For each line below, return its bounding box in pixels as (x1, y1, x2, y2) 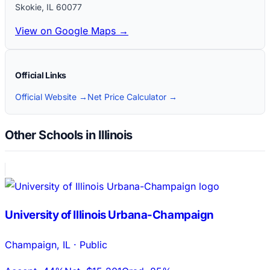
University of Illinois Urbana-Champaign (5, 208, 214, 222)
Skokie (15, 2, 42, 13)
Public (80, 239, 107, 251)
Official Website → (15, 92, 87, 102)
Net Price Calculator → (87, 92, 177, 102)
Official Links (15, 70, 67, 81)
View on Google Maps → (15, 25, 128, 37)
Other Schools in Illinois (5, 127, 133, 142)
